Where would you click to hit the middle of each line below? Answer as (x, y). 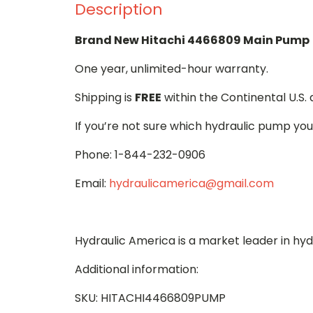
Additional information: (137, 269)
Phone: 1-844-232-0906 (140, 155)
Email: (92, 183)
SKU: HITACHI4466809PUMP (150, 298)
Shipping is (105, 97)
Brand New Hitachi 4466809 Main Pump (192, 40)
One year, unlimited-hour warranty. (172, 69)
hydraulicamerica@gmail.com (191, 183)
